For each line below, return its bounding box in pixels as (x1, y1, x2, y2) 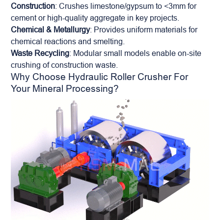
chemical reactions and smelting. (11, 37, 125, 46)
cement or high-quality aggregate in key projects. (11, 13, 180, 22)
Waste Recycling (11, 49, 70, 57)
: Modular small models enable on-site (69, 49, 202, 57)
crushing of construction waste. (11, 60, 118, 69)
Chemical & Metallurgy (11, 25, 90, 34)
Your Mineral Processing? (11, 83, 119, 94)
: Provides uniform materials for (90, 25, 198, 34)
